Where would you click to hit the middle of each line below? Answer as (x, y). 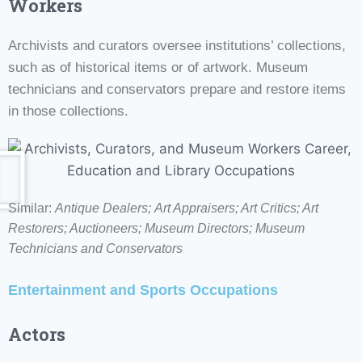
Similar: (32, 208)
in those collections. (68, 111)
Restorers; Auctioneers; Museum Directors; (132, 228)
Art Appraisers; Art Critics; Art (236, 208)
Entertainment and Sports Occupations (143, 290)
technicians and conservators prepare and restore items (177, 89)
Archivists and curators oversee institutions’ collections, (177, 45)
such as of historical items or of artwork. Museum (158, 67)
